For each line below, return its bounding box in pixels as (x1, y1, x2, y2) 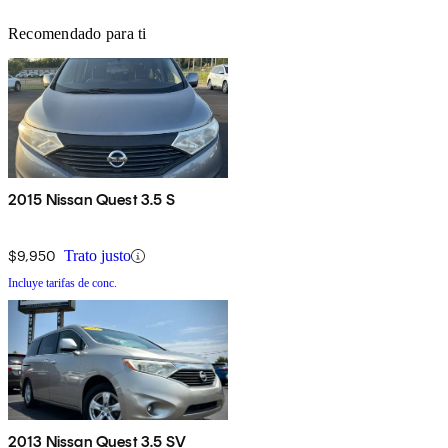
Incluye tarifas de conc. (8, 276, 117, 291)
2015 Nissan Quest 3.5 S (8, 190, 175, 210)
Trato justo (64, 247, 131, 265)
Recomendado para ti (8, 25, 147, 43)
